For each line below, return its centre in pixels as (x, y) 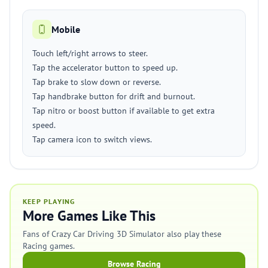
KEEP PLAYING (49, 201)
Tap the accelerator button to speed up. (105, 68)
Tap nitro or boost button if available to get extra (124, 111)
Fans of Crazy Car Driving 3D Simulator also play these (122, 234)
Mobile (66, 29)
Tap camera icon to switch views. (92, 139)
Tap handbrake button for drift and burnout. (114, 96)
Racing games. (49, 246)
